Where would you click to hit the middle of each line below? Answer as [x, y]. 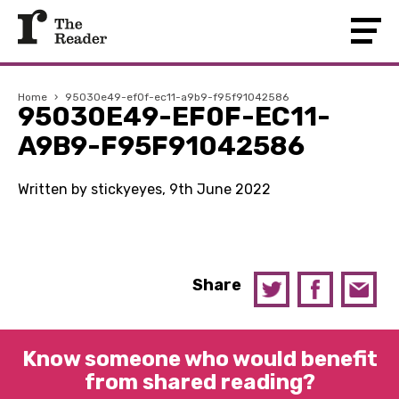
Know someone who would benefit [199, 359]
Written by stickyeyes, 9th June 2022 [144, 189]
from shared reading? [199, 382]
